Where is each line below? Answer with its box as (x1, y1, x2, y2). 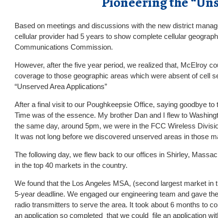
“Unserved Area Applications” (15, 82, 107, 91)
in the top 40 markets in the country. (15, 161, 127, 169)
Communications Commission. (15, 43, 113, 51)
